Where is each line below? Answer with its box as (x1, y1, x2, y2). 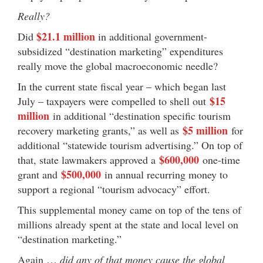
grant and (18, 167, 61, 181)
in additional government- (95, 29, 207, 43)
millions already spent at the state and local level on (18, 217, 238, 231)
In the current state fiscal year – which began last (18, 79, 226, 93)
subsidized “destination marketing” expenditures (18, 43, 223, 58)
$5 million (183, 122, 228, 138)
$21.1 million (36, 28, 95, 44)
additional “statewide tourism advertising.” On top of (18, 137, 242, 152)
